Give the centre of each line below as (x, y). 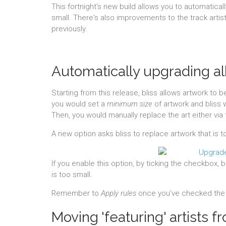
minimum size (130, 104)
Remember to (76, 193)
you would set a (79, 104)
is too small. (72, 175)
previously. (69, 29)
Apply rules (119, 193)
